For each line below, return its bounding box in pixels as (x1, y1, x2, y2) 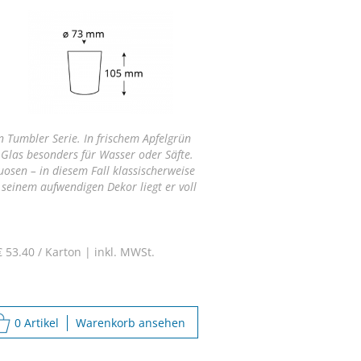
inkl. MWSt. (93, 244, 155, 260)
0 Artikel (15, 315, 59, 331)
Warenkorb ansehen (76, 315, 185, 331)
